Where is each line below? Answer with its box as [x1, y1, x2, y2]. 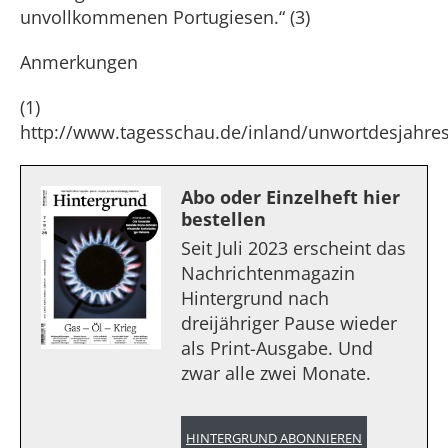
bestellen [181, 207, 266, 231]
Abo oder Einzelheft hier [181, 185, 400, 209]
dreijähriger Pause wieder [181, 311, 397, 335]
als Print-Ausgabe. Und [181, 336, 373, 360]
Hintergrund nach [181, 286, 329, 310]
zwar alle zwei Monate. [181, 361, 371, 385]
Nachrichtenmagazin [181, 261, 355, 285]
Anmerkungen [20, 50, 138, 74]
